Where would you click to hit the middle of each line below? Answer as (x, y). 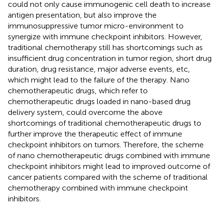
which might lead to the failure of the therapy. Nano (99, 80)
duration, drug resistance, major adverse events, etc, (99, 69)
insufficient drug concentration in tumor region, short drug (110, 58)
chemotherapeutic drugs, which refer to (78, 90)
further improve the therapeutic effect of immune (95, 134)
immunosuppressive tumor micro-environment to (96, 26)
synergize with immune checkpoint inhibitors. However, (105, 36)
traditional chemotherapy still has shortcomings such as (105, 47)
